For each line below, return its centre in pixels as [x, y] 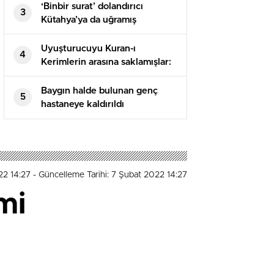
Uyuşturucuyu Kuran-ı [88, 48]
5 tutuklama [67, 75]
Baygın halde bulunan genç [99, 91]
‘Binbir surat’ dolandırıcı [92, 6]
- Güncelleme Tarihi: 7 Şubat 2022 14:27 [110, 175]
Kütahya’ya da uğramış [89, 20]
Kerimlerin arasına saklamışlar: [106, 62]
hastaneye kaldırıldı [83, 104]
